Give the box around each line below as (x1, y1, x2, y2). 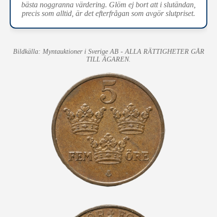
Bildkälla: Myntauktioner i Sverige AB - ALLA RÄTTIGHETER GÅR (13, 47, 204, 55)
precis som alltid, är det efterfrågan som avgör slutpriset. (22, 9, 195, 17)
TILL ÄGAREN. (86, 55, 131, 63)
